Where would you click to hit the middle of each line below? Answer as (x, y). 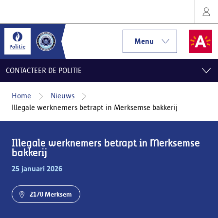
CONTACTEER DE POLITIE (44, 70)
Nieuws (63, 96)
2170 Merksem (51, 194)
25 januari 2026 (37, 169)
